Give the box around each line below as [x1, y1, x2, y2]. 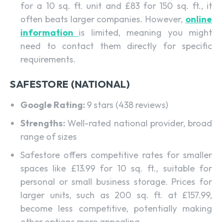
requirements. [20, 53, 76, 65]
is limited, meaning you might [79, 26, 213, 38]
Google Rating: [20, 99, 87, 111]
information [20, 26, 79, 38]
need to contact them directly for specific [20, 40, 212, 52]
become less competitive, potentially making [20, 202, 212, 214]
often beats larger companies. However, [20, 13, 185, 25]
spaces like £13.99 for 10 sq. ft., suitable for [20, 162, 212, 174]
